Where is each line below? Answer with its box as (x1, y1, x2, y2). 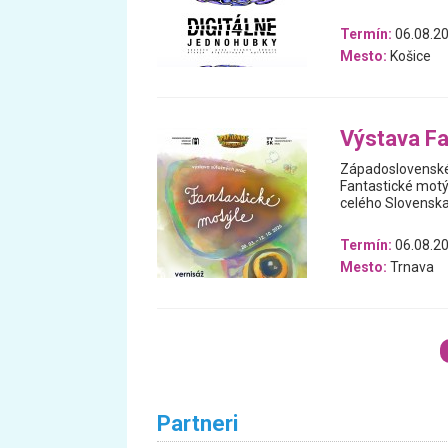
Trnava (386, 258, 434, 275)
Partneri (157, 410, 238, 436)
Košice (386, 47, 431, 64)
